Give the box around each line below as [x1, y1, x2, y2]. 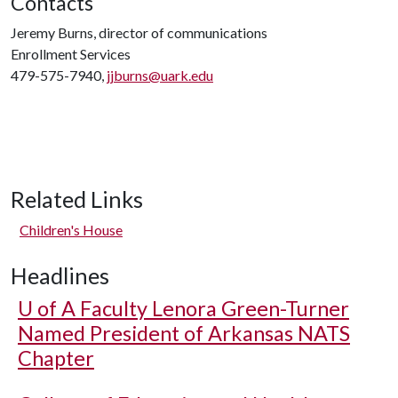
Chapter [18, 346, 94, 370]
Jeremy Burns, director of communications [11, 24, 267, 41]
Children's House [20, 221, 123, 238]
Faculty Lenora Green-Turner [76, 296, 349, 321]
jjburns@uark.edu [107, 67, 213, 84]
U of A [18, 296, 76, 321]
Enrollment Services [11, 45, 131, 62]
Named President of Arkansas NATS [18, 321, 350, 346]
